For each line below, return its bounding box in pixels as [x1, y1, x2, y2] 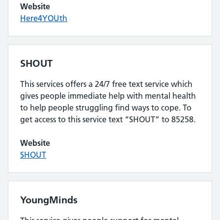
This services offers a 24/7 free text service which [20, 79, 192, 89]
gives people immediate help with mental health [20, 91, 196, 101]
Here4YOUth [20, 13, 67, 23]
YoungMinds [20, 194, 78, 206]
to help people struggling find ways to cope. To [20, 103, 192, 112]
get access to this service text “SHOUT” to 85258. [20, 114, 195, 124]
